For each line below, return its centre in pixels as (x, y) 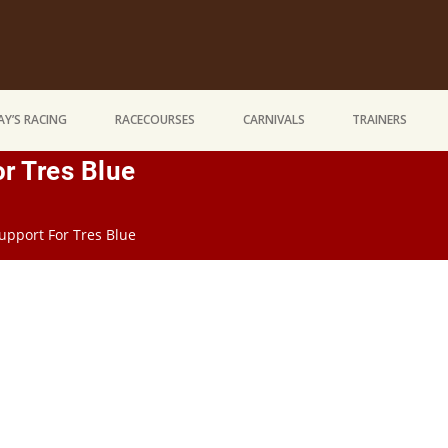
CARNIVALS (273, 120)
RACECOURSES (154, 120)
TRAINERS (380, 120)
